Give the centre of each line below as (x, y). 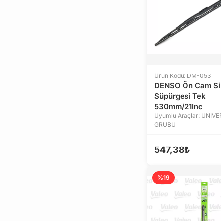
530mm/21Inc (179, 106)
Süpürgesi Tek (180, 96)
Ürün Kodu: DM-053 (183, 76)
